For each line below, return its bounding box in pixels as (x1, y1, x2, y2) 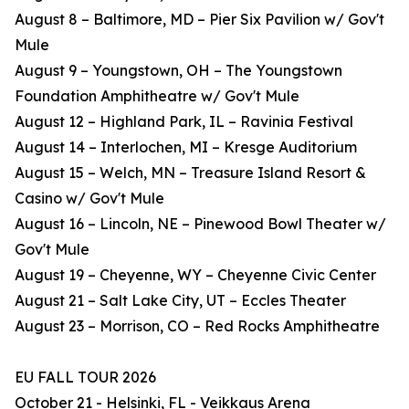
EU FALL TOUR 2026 (15, 368, 156, 387)
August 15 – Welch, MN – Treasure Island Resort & (15, 163, 366, 183)
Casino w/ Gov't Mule (15, 189, 164, 208)
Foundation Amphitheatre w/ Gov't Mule (15, 87, 299, 106)
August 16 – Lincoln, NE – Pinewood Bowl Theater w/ (15, 215, 386, 234)
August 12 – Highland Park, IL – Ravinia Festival (15, 112, 353, 131)
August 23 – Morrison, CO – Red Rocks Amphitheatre (15, 317, 380, 336)
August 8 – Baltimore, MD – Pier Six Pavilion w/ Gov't (15, 10, 384, 29)
